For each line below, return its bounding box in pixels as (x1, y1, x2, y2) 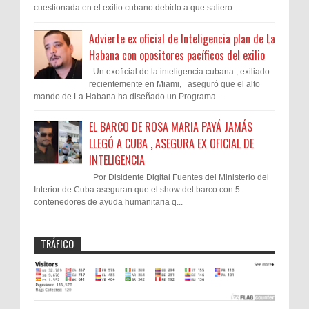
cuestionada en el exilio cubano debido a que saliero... (34, 3, 239, 13)
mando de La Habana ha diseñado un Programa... (34, 92, 222, 102)
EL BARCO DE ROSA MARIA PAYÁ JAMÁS (89, 119, 252, 136)
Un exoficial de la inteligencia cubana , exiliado (89, 67, 270, 77)
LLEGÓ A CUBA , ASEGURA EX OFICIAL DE (89, 135, 254, 152)
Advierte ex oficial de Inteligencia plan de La (89, 30, 275, 47)
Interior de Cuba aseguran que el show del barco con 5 (34, 184, 240, 195)
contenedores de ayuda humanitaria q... (34, 197, 183, 207)
